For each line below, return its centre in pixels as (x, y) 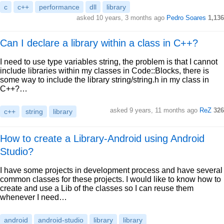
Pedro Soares (186, 18)
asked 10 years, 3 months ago (121, 18)
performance (59, 7)
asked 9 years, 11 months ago (155, 110)
